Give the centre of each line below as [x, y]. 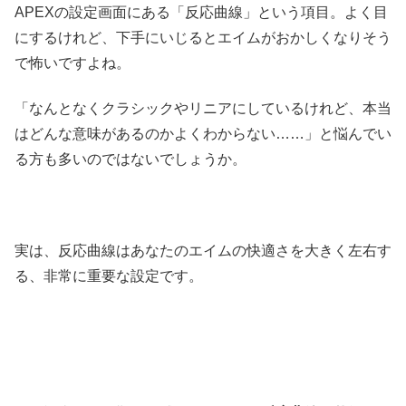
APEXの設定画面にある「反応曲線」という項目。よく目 [201, 12]
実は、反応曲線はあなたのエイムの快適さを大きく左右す [203, 250]
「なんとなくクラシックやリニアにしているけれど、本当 [203, 108]
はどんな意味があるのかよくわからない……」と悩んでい [203, 133]
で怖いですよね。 [72, 63]
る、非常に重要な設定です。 [109, 275]
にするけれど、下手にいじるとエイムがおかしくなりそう [203, 37]
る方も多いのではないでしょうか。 [130, 159]
